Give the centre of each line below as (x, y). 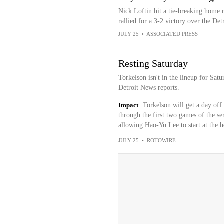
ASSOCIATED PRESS (172, 34)
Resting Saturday (153, 63)
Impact (128, 105)
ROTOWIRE (161, 140)
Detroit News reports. (149, 88)
